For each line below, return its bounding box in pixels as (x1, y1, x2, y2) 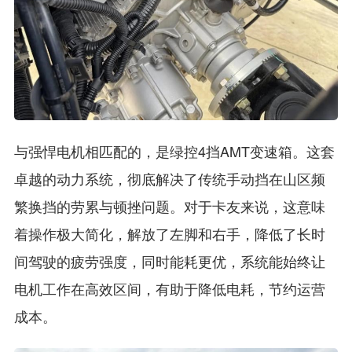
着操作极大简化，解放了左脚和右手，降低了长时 (13, 222, 325, 244)
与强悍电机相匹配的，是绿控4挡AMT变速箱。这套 (13, 140, 335, 161)
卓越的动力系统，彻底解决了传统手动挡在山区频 (13, 167, 325, 189)
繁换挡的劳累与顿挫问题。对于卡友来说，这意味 (13, 195, 325, 216)
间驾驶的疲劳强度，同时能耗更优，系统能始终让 (13, 250, 325, 271)
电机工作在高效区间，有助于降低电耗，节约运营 (13, 277, 325, 299)
